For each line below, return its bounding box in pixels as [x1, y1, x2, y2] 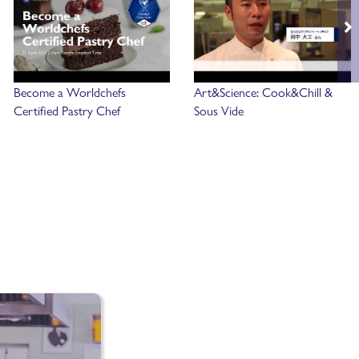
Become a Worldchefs [13, 82, 126, 101]
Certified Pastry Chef [13, 100, 120, 119]
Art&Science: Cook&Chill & [194, 82, 333, 101]
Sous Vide [194, 100, 244, 119]
